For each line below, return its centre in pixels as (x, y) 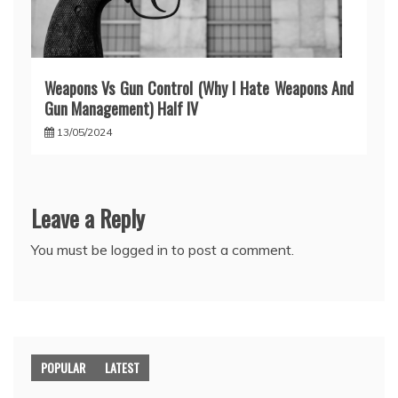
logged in (139, 249)
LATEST (122, 367)
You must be (71, 249)
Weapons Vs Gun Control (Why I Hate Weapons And (199, 88)
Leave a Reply (88, 218)
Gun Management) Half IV (121, 108)
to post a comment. (231, 249)
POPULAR (63, 367)
